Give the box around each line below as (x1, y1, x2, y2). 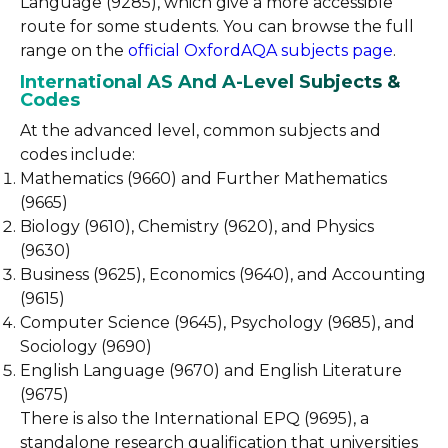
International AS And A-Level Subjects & (20, 71, 400, 93)
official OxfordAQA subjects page (124, 41, 393, 60)
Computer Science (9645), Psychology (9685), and (20, 313, 415, 332)
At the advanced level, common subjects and (20, 121, 381, 140)
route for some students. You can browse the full (20, 17, 414, 36)
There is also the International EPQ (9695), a (20, 409, 369, 428)
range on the (20, 41, 124, 60)
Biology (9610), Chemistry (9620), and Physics (20, 217, 374, 236)
